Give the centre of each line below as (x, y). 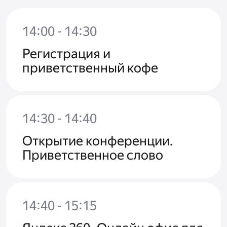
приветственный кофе (90, 68)
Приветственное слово (93, 155)
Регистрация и (66, 54)
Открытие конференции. (98, 141)
